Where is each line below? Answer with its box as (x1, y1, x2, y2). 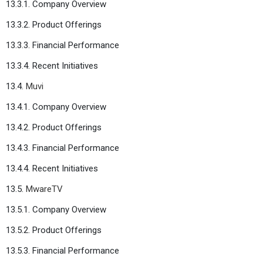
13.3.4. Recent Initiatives (6, 60, 98, 71)
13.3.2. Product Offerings (6, 19, 102, 30)
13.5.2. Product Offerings (6, 224, 102, 235)
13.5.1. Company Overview (6, 204, 106, 215)
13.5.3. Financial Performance (6, 245, 119, 256)
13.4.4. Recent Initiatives (6, 163, 98, 174)
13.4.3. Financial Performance (6, 142, 119, 153)
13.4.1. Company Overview (6, 101, 106, 112)
